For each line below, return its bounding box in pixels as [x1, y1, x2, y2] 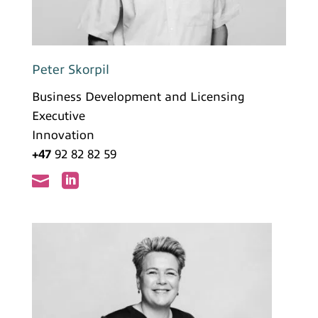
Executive [31, 109, 85, 123]
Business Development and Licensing [31, 89, 245, 104]
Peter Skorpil [31, 62, 109, 77]
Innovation [31, 128, 94, 142]
